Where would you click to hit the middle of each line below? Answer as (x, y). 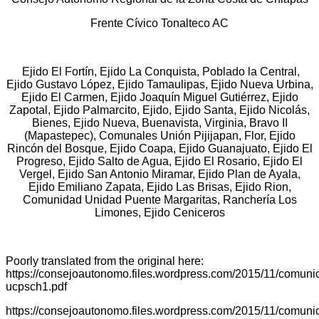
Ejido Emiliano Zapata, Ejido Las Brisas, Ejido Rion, (159, 187)
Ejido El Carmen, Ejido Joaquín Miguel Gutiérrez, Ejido (159, 97)
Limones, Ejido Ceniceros (159, 212)
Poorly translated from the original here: (105, 261)
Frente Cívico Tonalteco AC (159, 23)
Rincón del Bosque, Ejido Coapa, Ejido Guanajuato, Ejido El (159, 148)
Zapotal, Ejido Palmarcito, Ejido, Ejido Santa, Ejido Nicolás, (159, 110)
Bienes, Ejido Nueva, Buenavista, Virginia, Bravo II (159, 122)
